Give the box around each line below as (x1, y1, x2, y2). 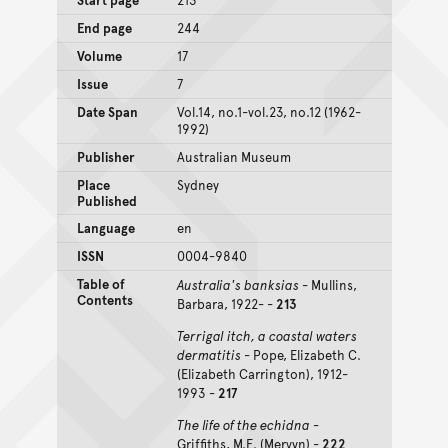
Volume (76, 46, 122, 65)
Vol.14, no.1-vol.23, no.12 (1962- (176, 102, 361, 121)
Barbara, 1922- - (176, 294, 276, 313)
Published (76, 191, 137, 210)
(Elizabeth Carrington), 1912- (176, 364, 348, 383)
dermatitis (176, 345, 241, 364)
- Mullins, (298, 275, 357, 294)
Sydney (176, 175, 219, 194)
